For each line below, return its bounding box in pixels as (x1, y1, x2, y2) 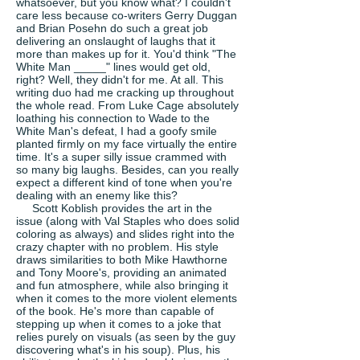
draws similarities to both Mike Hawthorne (16, 253, 227, 266)
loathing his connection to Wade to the (16, 112, 210, 125)
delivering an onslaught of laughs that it (16, 35, 215, 47)
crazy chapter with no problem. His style (16, 240, 219, 253)
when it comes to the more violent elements (16, 292, 237, 305)
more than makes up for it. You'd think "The (16, 47, 236, 60)
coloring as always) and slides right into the (16, 227, 235, 240)
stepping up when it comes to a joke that (16, 317, 221, 330)
